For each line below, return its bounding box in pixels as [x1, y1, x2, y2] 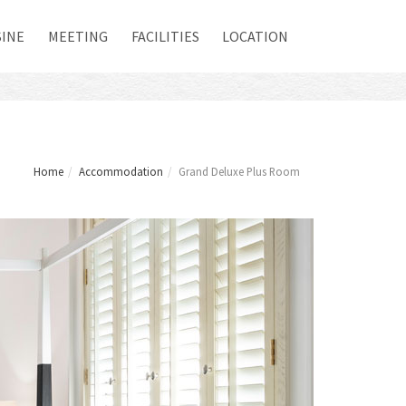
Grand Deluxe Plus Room [179, 164, 300, 179]
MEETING [48, 27, 109, 45]
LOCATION [222, 27, 289, 45]
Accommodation [79, 164, 163, 179]
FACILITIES [130, 27, 199, 45]
